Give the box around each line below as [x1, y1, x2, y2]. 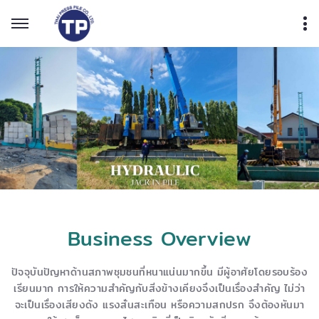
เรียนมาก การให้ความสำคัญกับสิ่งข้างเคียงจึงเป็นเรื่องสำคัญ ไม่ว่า [14, 281, 305, 297]
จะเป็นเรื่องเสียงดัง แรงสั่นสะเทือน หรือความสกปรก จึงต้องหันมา [14, 297, 305, 313]
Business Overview [68, 223, 251, 255]
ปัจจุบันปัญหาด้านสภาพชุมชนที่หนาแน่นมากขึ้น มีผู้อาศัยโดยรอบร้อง [11, 264, 308, 281]
